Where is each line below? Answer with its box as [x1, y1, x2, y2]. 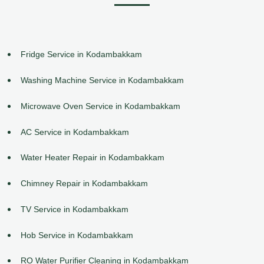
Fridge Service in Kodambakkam [21, 49, 142, 60]
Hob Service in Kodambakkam [21, 230, 133, 240]
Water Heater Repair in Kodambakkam [21, 153, 164, 163]
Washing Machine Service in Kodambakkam [21, 75, 184, 85]
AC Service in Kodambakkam [21, 127, 129, 137]
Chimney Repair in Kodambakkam [21, 179, 148, 189]
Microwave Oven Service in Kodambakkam [21, 101, 180, 111]
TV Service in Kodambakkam [21, 204, 128, 214]
